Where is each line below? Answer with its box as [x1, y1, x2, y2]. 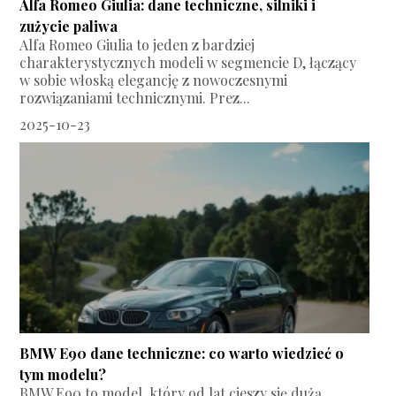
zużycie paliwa [19, 17, 118, 36]
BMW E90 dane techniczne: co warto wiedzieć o [19, 344, 345, 363]
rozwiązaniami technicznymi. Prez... [19, 88, 251, 108]
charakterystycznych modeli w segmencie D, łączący [19, 53, 357, 72]
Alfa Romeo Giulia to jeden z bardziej [19, 35, 255, 55]
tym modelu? [19, 365, 107, 385]
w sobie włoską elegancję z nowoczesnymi [19, 71, 288, 90]
